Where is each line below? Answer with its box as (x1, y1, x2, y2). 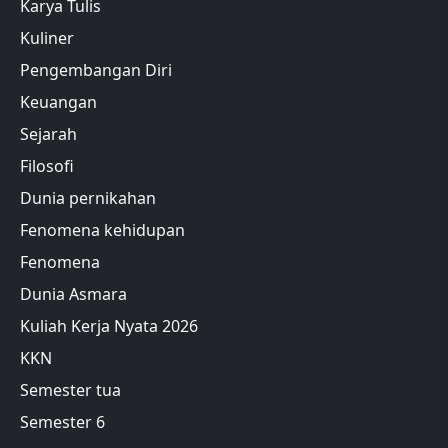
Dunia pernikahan (20, 186, 156, 209)
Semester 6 (20, 410, 105, 433)
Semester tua (20, 378, 121, 401)
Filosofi (20, 154, 74, 177)
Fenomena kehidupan (20, 218, 185, 241)
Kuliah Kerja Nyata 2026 (20, 314, 198, 337)
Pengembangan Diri (20, 58, 172, 81)
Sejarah (20, 122, 77, 145)
